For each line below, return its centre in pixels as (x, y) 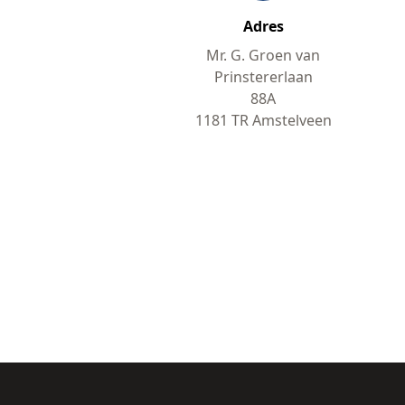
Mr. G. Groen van (264, 56)
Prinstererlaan (263, 77)
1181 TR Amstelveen (263, 121)
